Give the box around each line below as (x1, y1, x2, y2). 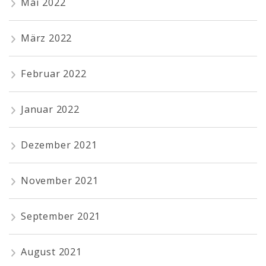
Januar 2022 (21, 103, 80, 116)
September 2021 (21, 210, 101, 223)
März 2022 (21, 31, 72, 45)
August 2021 (21, 245, 82, 259)
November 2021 (21, 174, 99, 188)
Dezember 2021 (21, 138, 97, 152)
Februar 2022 (21, 67, 87, 81)
